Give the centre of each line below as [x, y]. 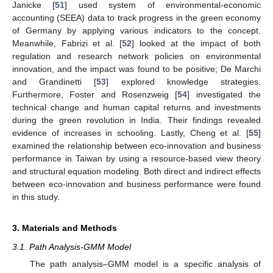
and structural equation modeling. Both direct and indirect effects [136, 171]
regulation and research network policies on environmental [136, 56]
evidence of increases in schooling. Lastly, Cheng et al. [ [130, 133]
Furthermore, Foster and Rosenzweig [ [95, 94]
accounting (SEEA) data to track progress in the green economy [136, 17]
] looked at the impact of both [197, 43]
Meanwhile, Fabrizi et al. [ [67, 43]
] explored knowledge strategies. [184, 81]
